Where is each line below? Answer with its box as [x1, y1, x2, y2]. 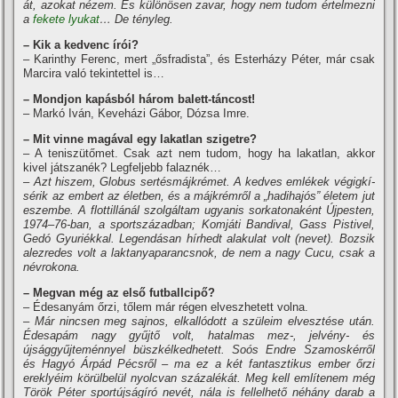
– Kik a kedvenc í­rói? [23, 38, 139, 52]
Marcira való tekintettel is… [23, 67, 165, 80]
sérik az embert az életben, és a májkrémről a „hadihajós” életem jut [23, 189, 375, 203]
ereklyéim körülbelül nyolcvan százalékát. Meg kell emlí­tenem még [23, 371, 375, 385]
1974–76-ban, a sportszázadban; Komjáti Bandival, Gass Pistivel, [23, 218, 375, 231]
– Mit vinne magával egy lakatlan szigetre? [23, 132, 258, 146]
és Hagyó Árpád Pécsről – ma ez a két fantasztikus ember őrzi [23, 357, 375, 370]
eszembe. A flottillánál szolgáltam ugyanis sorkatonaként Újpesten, [23, 203, 375, 217]
